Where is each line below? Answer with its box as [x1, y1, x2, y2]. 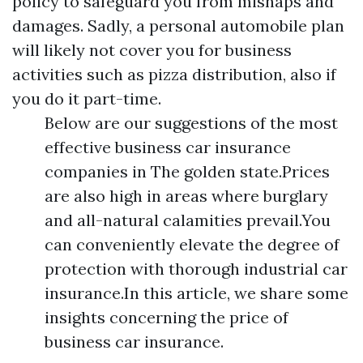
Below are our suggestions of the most [45, 113, 338, 133]
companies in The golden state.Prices [45, 161, 330, 181]
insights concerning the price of [45, 307, 288, 327]
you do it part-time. [12, 88, 161, 109]
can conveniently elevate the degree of [45, 234, 340, 254]
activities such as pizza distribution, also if [12, 64, 336, 84]
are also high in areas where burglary [45, 186, 328, 206]
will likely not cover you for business [12, 40, 292, 60]
